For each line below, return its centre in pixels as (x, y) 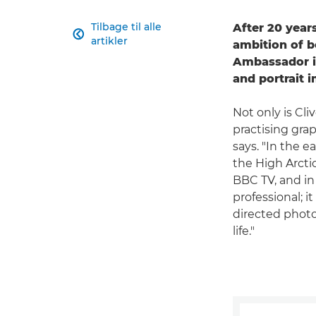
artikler (110, 41)
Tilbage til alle (127, 27)
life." (244, 231)
